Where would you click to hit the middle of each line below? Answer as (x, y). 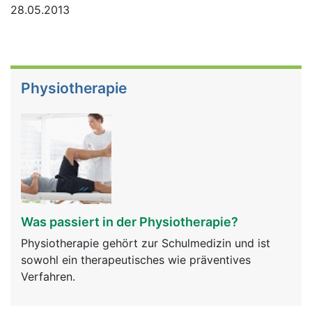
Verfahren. (48, 276)
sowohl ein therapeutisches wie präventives (136, 260)
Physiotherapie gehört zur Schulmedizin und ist (146, 243)
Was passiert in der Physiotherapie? (130, 222)
